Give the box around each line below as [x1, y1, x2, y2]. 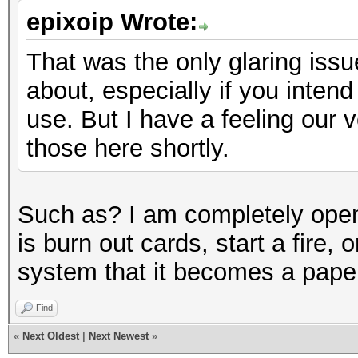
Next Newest [89, 330, 149, 342]
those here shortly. [26, 134, 229, 162]
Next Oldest [22, 330, 79, 342]
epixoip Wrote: [26, 8, 197, 36]
